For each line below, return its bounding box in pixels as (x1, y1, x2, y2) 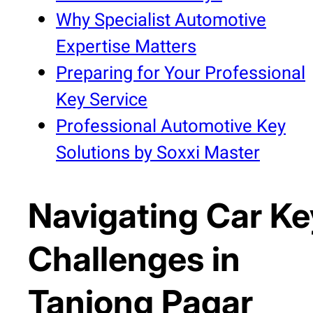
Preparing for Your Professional (56, 59, 305, 87)
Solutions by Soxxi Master (56, 139, 260, 166)
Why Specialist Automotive (56, 6, 266, 34)
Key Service (56, 86, 147, 113)
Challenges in (28, 238, 240, 279)
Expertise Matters (56, 33, 196, 60)
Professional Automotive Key (56, 112, 286, 140)
